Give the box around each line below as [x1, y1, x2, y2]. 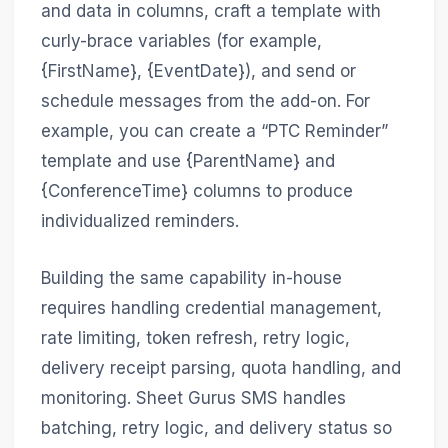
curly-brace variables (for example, [40, 31, 322, 52]
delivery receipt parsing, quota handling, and [40, 358, 401, 379]
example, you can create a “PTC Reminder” [40, 121, 388, 142]
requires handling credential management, [40, 298, 382, 319]
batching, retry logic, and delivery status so [40, 418, 392, 439]
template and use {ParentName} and [40, 151, 335, 172]
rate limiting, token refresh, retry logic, [40, 328, 350, 349]
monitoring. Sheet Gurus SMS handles [40, 388, 346, 409]
